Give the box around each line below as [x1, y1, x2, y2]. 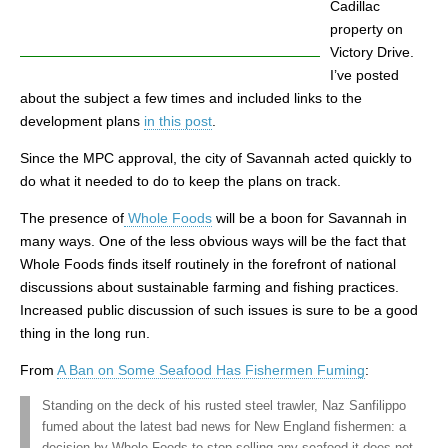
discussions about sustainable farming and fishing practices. [20, 279, 399, 295]
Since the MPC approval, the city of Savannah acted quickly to [20, 150, 412, 166]
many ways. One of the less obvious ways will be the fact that [20, 233, 406, 249]
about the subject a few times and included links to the [20, 90, 362, 106]
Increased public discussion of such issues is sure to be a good [20, 302, 418, 318]
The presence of [20, 210, 124, 226]
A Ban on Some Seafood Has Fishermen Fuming [57, 362, 365, 378]
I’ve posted [330, 67, 399, 83]
